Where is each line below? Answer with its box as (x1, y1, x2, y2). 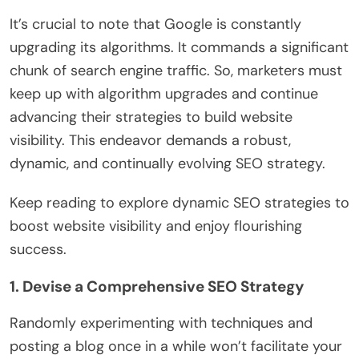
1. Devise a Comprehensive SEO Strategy (10, 276, 304, 296)
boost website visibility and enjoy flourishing (10, 216, 302, 236)
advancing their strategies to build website (10, 107, 292, 127)
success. (10, 239, 67, 259)
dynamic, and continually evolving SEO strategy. (10, 153, 325, 173)
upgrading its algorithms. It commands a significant (10, 37, 349, 57)
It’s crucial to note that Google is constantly (10, 14, 301, 34)
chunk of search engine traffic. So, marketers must (10, 60, 342, 80)
